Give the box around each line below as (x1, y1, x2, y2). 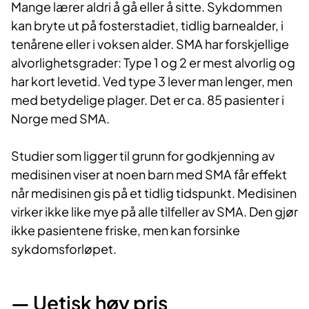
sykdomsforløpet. (11, 241, 117, 257)
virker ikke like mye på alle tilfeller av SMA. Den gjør (11, 203, 298, 220)
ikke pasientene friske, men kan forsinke (11, 222, 240, 239)
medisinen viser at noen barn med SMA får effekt (11, 166, 287, 183)
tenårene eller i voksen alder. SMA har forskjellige (11, 36, 289, 52)
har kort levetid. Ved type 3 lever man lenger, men (11, 73, 292, 90)
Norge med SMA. (11, 110, 110, 127)
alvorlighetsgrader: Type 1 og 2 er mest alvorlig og (11, 54, 295, 71)
